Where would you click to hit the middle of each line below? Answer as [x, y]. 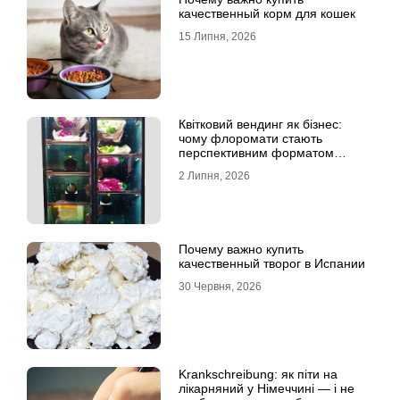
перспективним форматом [256, 153]
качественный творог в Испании [272, 264]
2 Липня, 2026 [214, 176]
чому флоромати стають [250, 139]
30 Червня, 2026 [220, 287]
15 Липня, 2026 [217, 37]
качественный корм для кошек [267, 14]
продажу [204, 167]
